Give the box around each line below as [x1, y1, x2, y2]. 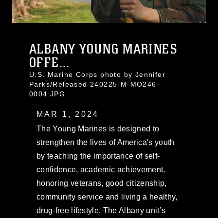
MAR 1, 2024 [36, 109, 99, 118]
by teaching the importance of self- [36, 151, 160, 160]
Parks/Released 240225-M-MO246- [29, 80, 160, 88]
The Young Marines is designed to [36, 124, 160, 133]
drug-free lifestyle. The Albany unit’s [36, 206, 166, 215]
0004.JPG [29, 90, 66, 98]
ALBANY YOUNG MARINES [29, 40, 177, 57]
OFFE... [29, 54, 70, 71]
